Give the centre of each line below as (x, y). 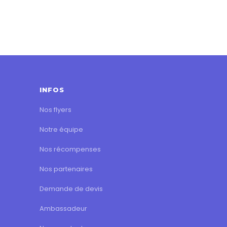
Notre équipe (61, 129)
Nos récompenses (70, 149)
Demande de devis (71, 188)
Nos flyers (55, 109)
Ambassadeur (63, 208)
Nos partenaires (66, 169)
